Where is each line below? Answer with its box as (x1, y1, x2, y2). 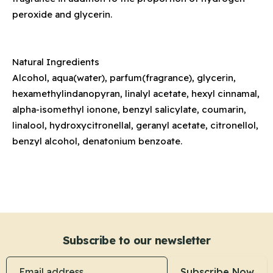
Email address (5, 258, 68, 269)
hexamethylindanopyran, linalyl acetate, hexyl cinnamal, (12, 88, 260, 99)
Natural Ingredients (12, 56, 99, 68)
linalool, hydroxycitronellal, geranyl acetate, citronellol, (12, 119, 258, 131)
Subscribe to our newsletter (62, 233, 211, 247)
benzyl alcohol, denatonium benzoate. (12, 135, 182, 147)
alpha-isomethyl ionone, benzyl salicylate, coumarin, (12, 104, 246, 115)
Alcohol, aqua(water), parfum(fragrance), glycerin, (12, 72, 236, 83)
